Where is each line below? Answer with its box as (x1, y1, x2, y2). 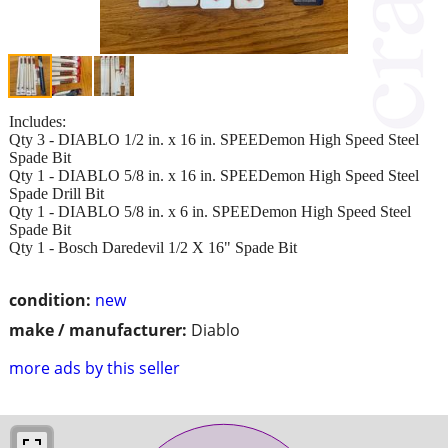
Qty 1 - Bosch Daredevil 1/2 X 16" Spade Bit (9, 238, 297, 256)
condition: (9, 288, 91, 311)
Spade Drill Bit (9, 184, 104, 202)
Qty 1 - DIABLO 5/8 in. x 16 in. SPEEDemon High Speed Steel (9, 166, 419, 184)
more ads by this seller (9, 356, 180, 379)
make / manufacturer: (9, 318, 187, 341)
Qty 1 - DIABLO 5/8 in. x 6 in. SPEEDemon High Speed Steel (9, 202, 411, 220)
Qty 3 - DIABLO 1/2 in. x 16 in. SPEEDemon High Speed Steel (9, 130, 419, 148)
